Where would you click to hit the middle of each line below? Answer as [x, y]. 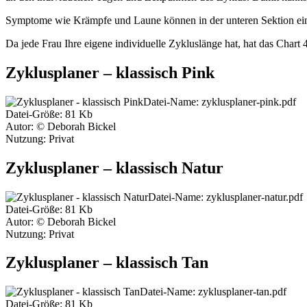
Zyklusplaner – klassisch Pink [110, 72]
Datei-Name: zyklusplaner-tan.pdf [213, 292]
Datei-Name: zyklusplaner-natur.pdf [225, 197]
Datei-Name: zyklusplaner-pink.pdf [220, 101]
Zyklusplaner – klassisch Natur [114, 168]
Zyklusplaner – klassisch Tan [107, 263]
